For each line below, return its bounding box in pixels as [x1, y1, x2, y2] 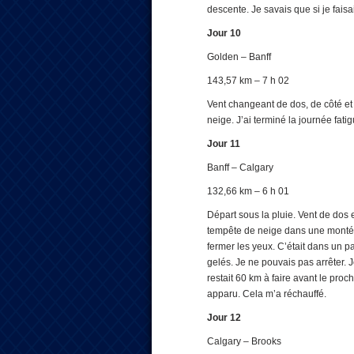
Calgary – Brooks [207, 336, 281, 347]
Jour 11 [207, 138, 240, 149]
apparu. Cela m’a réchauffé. [207, 288, 326, 299]
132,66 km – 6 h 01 [207, 186, 289, 197]
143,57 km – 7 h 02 [207, 75, 289, 86]
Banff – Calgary [207, 162, 273, 173]
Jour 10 [207, 28, 241, 39]
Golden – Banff [207, 51, 271, 62]
